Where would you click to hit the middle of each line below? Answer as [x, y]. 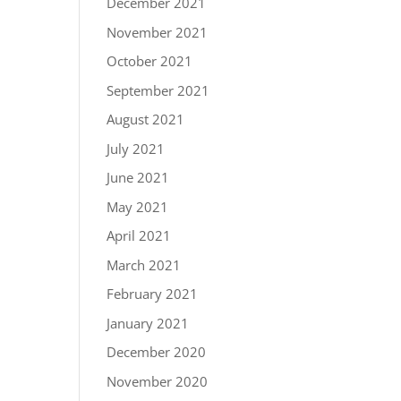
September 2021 [158, 90]
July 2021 [136, 148]
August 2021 [146, 119]
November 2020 [158, 381]
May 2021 [138, 206]
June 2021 [138, 178]
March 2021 [144, 264]
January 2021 [148, 323]
